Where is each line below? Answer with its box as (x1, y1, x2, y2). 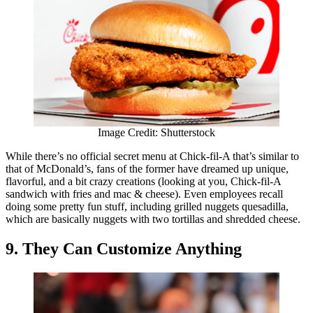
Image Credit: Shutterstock (98, 126, 215, 138)
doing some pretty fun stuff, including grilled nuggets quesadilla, (6, 200, 289, 212)
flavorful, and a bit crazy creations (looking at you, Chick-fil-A (6, 175, 281, 187)
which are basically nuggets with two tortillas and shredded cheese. (6, 212, 300, 225)
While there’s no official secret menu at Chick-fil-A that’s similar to (6, 150, 299, 162)
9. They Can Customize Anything (6, 239, 242, 258)
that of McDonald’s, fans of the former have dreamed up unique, (6, 162, 289, 175)
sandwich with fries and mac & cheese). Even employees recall (6, 187, 283, 200)
